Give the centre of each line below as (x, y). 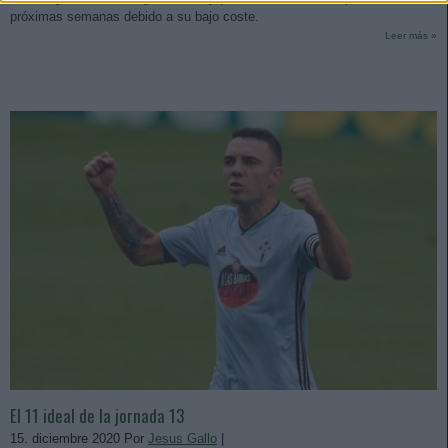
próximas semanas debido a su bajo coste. (136, 17)
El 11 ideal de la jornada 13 (97, 416)
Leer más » (411, 36)
